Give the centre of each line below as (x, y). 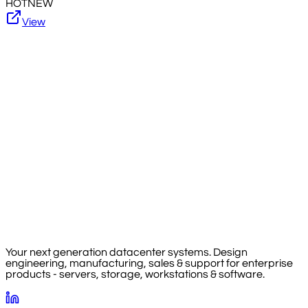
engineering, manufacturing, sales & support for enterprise (149, 264)
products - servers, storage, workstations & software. (135, 275)
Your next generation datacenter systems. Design (126, 253)
